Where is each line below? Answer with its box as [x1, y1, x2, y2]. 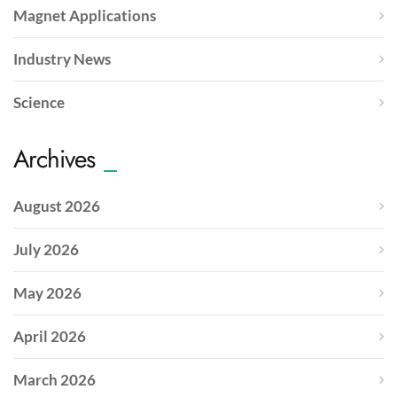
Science [13, 93, 65, 113]
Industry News [13, 50, 111, 69]
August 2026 [13, 197, 100, 216]
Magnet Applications [13, 6, 156, 26]
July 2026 [13, 240, 79, 260]
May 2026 [13, 284, 82, 303]
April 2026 [13, 327, 86, 346]
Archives [13, 141, 95, 178]
